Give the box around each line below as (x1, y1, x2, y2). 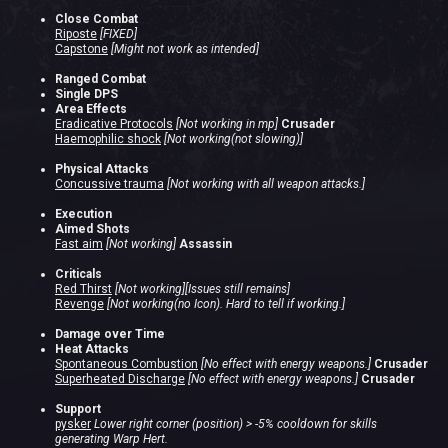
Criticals (55, 267, 102, 281)
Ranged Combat (55, 72, 146, 86)
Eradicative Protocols (55, 117, 173, 131)
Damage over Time (55, 327, 165, 341)
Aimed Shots (55, 222, 130, 236)
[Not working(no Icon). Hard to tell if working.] (107, 297, 345, 311)
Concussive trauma (55, 177, 164, 191)
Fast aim (55, 237, 103, 251)
